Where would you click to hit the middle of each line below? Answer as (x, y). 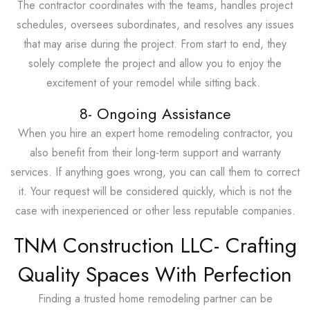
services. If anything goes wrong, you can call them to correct (155, 172)
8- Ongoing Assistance (155, 113)
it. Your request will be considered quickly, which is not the (155, 191)
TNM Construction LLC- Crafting (155, 245)
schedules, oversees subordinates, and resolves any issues (155, 24)
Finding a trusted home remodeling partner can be (155, 298)
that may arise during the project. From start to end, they (155, 44)
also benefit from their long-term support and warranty (155, 152)
